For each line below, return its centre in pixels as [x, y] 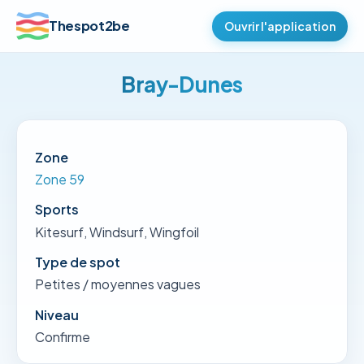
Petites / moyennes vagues [117, 284]
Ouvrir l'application [279, 26]
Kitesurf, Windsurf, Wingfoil [117, 232]
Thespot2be [89, 26]
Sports [56, 210]
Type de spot [77, 262]
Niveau [56, 314]
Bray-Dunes [182, 84]
